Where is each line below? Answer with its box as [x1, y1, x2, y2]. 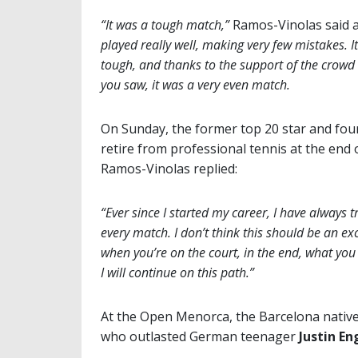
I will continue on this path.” [101, 264, 254, 282]
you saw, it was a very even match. [101, 76, 290, 94]
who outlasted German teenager [101, 328, 299, 346]
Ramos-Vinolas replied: [101, 160, 237, 178]
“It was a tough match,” [101, 16, 233, 34]
